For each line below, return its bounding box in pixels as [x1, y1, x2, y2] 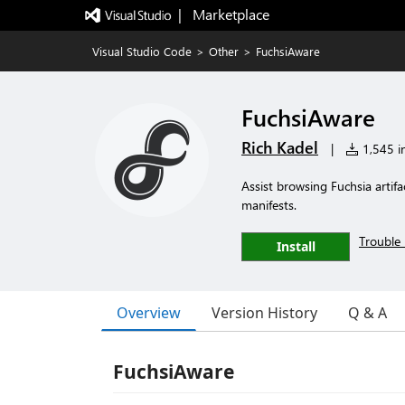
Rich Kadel [241, 137, 318, 158]
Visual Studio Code [92, 43, 192, 59]
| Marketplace [177, 5, 269, 24]
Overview [117, 302, 181, 323]
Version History [212, 303, 317, 323]
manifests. [241, 196, 297, 213]
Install [276, 238, 316, 255]
